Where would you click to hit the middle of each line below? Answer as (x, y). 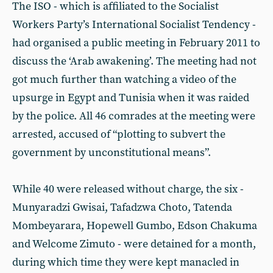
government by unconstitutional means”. (112, 153)
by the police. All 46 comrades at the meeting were (134, 116)
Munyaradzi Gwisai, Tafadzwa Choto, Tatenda (122, 207)
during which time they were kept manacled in (126, 262)
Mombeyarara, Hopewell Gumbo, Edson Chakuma (135, 226)
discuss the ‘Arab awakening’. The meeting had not (134, 61)
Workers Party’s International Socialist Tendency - (134, 25)
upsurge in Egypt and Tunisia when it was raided (131, 98)
